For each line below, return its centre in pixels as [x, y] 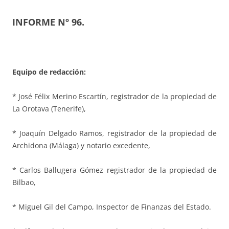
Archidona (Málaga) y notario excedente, [81, 146]
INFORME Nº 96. [48, 22]
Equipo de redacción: [49, 72]
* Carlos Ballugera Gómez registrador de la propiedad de [114, 170]
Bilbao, [24, 182]
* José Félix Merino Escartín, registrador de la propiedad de [114, 97]
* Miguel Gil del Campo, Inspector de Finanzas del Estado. [112, 207]
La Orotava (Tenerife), [49, 109]
